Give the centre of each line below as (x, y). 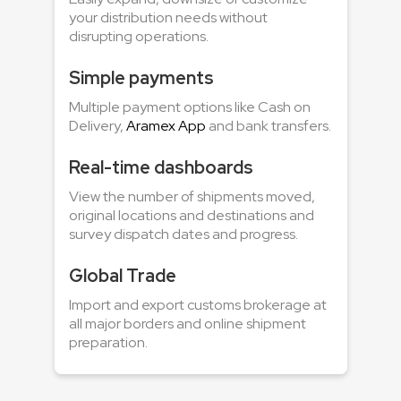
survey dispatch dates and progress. (183, 235)
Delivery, (97, 126)
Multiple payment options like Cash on (189, 107)
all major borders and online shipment (187, 324)
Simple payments (141, 78)
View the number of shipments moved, (192, 197)
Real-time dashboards (161, 168)
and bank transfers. (268, 126)
